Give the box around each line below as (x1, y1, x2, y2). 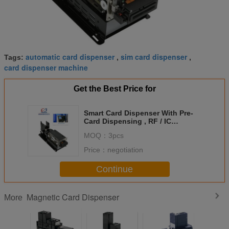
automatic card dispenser (26, 52, 114, 62)
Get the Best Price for (73, 84, 156, 94)
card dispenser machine (4, 62, 88, 73)
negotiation (107, 146, 143, 154)
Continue (96, 164, 133, 174)
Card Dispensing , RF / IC (84, 117, 171, 126)
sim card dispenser (121, 52, 187, 62)
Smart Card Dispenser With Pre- (84, 109, 193, 118)
